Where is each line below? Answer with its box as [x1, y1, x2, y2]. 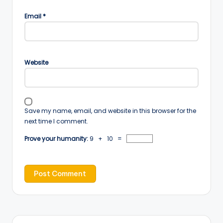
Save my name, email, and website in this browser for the [24, 106, 196, 115]
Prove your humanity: [24, 134, 90, 143]
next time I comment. [24, 116, 88, 125]
